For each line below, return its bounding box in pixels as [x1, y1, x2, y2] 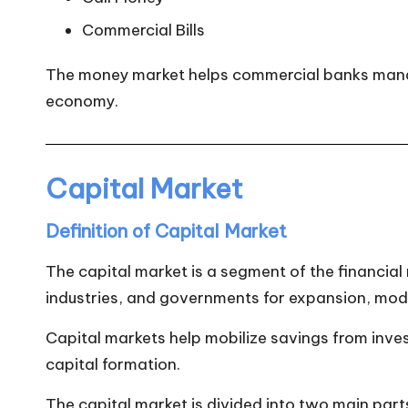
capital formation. [46, 353, 180, 374]
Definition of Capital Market [46, 219, 287, 242]
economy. [46, 90, 118, 111]
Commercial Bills [82, 19, 205, 40]
